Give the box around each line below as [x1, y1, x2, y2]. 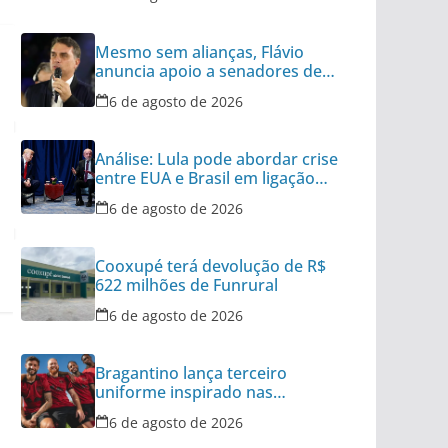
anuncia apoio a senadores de [95, 59, 322, 82]
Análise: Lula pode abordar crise [95, 147, 338, 170]
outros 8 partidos [95, 78, 227, 101]
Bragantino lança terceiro [95, 361, 287, 384]
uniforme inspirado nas [95, 380, 273, 403]
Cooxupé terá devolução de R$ [95, 254, 326, 277]
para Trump [95, 185, 185, 208]
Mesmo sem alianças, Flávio [95, 40, 304, 63]
